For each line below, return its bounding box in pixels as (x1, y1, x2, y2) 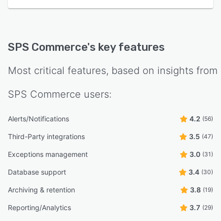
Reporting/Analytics (8, 203, 71, 212)
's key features (87, 40, 165, 54)
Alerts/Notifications (8, 114, 69, 123)
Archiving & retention (8, 185, 75, 194)
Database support (8, 168, 66, 177)
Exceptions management (8, 150, 88, 159)
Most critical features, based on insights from (8, 65, 218, 77)
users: (81, 88, 111, 101)
